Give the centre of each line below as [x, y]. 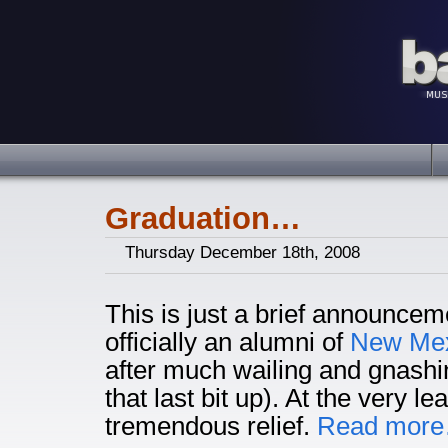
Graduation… [203, 218]
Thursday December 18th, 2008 [242, 252]
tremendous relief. [211, 426]
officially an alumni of [227, 342]
